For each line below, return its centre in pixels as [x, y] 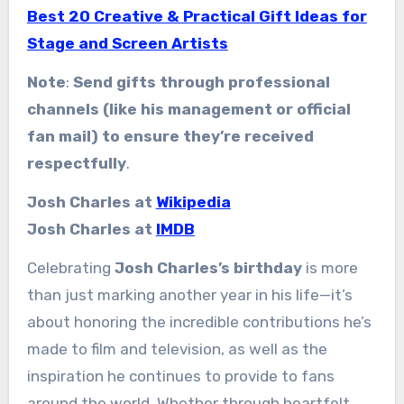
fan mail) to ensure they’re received [170, 136]
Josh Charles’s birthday [208, 267]
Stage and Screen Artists [127, 43]
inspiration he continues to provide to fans [180, 376]
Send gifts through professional [201, 82]
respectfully [76, 163]
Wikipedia [193, 202]
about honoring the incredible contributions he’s [199, 321]
